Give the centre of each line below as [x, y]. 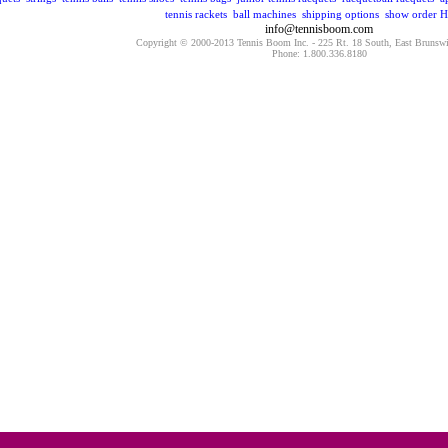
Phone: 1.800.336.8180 [319, 53]
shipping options [340, 14]
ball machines [264, 14]
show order [410, 14]
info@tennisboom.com [318, 29]
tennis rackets [195, 14]
